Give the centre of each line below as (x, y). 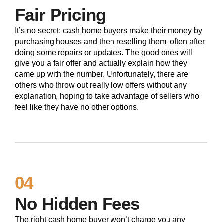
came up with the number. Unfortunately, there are (102, 74)
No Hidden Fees (77, 204)
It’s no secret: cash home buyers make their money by (109, 31)
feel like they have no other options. (77, 107)
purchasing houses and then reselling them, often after (110, 42)
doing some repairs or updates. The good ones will (104, 53)
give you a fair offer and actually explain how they (101, 63)
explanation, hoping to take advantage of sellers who (107, 96)
